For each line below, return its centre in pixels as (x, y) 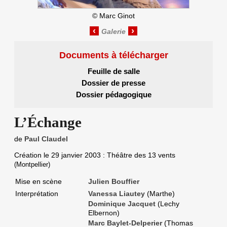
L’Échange (48, 122)
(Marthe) (161, 194)
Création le (33, 155)
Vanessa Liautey (117, 194)
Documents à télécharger (113, 55)
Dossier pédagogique (113, 94)
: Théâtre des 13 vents (138, 155)
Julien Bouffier (114, 182)
